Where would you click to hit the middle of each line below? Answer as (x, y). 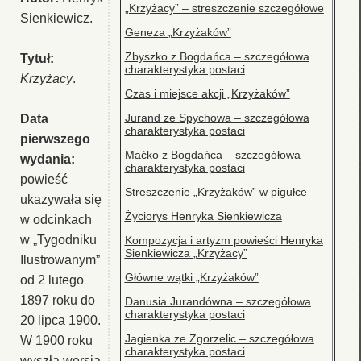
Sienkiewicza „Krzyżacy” (186, 253)
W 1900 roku (56, 340)
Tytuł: (37, 58)
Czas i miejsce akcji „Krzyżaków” (207, 93)
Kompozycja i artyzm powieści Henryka (224, 240)
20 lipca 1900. (60, 320)
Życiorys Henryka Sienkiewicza (203, 216)
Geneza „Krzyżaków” (178, 32)
